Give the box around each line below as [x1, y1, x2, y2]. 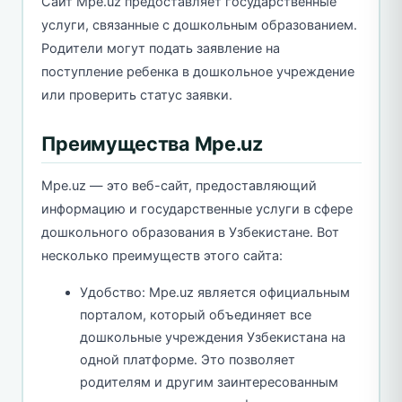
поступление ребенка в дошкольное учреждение [40, 64, 354, 81]
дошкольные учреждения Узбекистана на [80, 329, 345, 346]
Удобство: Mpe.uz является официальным [80, 284, 350, 301]
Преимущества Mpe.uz [40, 132, 263, 156]
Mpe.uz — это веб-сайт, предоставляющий [40, 178, 317, 195]
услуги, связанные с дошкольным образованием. [40, 17, 357, 34]
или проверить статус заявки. [40, 87, 232, 104]
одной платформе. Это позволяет [80, 352, 295, 369]
